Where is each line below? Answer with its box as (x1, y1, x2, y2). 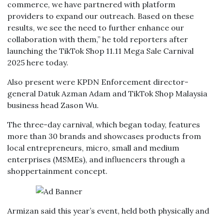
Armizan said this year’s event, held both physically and (7, 206, 209, 216)
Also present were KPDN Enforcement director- (7, 77, 188, 87)
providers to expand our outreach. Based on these (7, 11, 194, 21)
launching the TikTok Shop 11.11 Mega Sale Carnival (7, 46, 194, 56)
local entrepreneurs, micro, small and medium (7, 143, 179, 153)
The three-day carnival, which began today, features (7, 120, 200, 129)
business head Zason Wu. (7, 100, 99, 110)
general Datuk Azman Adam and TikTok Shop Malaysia (7, 89, 207, 98)
